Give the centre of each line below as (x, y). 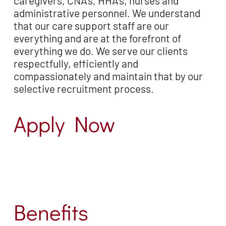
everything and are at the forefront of (97, 38)
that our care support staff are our (91, 25)
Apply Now (64, 124)
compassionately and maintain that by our (108, 76)
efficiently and (105, 63)
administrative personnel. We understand (107, 13)
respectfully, (43, 63)
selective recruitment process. (83, 88)
